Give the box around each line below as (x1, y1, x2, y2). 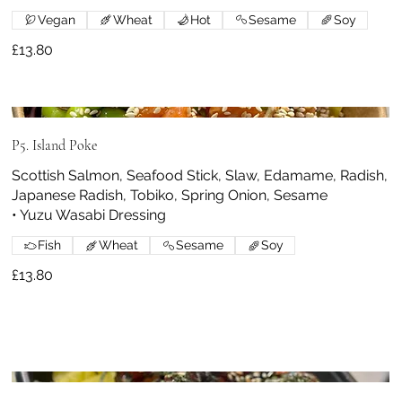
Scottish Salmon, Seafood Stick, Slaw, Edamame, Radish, (12, 167, 389, 185)
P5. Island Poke (12, 136, 98, 155)
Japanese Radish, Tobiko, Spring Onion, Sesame (12, 187, 328, 205)
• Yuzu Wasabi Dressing (12, 206, 167, 224)
